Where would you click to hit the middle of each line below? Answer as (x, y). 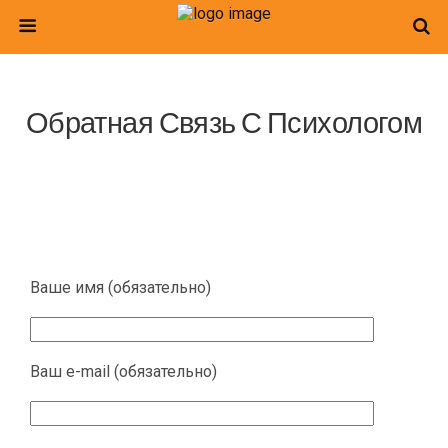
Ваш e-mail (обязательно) (123, 371)
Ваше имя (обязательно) (120, 287)
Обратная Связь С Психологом (224, 122)
